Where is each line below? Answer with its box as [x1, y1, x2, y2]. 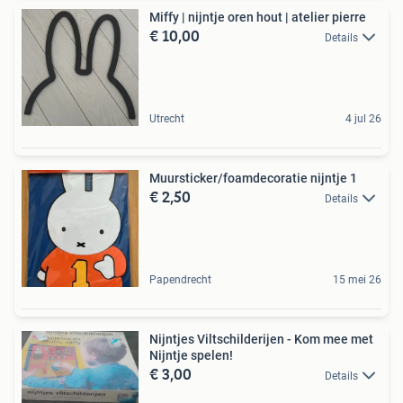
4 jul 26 [345, 112, 381, 125]
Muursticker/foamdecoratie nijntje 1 [149, 170, 357, 185]
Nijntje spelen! [149, 347, 233, 363]
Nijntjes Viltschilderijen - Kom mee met [149, 331, 373, 346]
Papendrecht [149, 273, 211, 286]
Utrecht [149, 112, 184, 125]
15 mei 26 [333, 273, 381, 286]
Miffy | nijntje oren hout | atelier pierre [149, 9, 366, 24]
